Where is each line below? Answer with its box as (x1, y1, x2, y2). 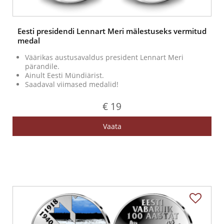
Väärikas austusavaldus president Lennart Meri (25, 52, 183, 62)
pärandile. (25, 61, 59, 71)
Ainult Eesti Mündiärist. (25, 70, 104, 80)
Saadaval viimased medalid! (25, 79, 118, 89)
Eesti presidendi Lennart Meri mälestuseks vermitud (17, 26, 206, 36)
